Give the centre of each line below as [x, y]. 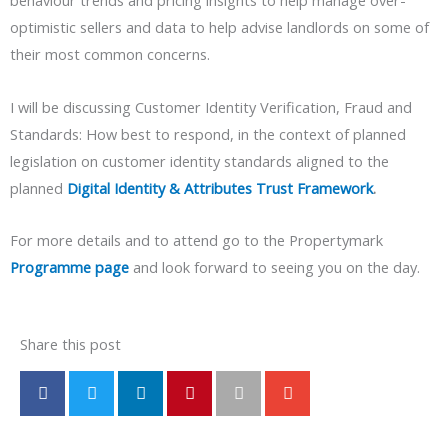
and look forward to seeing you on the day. [274, 267]
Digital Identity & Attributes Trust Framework [220, 187]
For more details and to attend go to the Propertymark [196, 240]
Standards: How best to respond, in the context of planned [208, 133]
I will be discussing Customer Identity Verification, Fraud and [211, 106]
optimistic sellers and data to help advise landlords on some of [219, 27]
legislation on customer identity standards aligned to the [199, 160]
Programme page [69, 267]
